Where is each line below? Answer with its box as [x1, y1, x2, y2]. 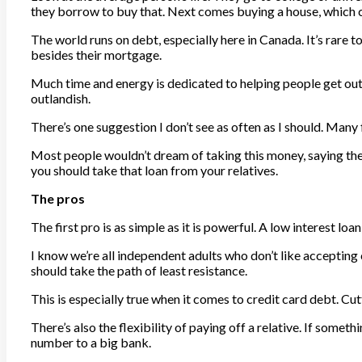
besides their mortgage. [31, 46, 162, 62]
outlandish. [31, 90, 90, 106]
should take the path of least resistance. [31, 262, 247, 278]
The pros [31, 190, 85, 206]
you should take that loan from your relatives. [31, 162, 278, 178]
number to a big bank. [31, 334, 151, 350]
